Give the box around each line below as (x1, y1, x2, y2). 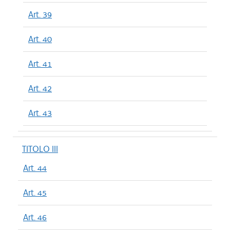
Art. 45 (23, 187, 47, 198)
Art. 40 (28, 33, 52, 45)
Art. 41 (28, 58, 52, 69)
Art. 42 (28, 83, 52, 94)
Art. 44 (23, 162, 47, 174)
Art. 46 (23, 212, 47, 223)
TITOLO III (22, 143, 58, 155)
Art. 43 (28, 107, 52, 119)
